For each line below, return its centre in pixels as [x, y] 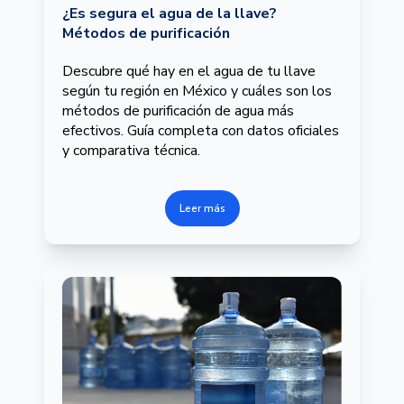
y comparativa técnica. [131, 150]
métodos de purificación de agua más [178, 110]
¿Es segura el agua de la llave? [170, 13]
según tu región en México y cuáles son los [197, 91]
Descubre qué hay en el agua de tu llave [189, 71]
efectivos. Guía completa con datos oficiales [201, 130]
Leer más [202, 208]
